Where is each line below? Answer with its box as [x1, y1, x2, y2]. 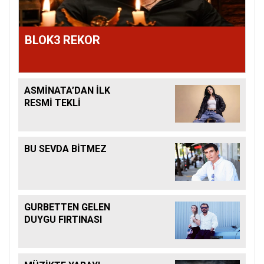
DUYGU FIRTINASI [24, 214, 102, 226]
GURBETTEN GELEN [24, 202, 110, 213]
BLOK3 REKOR [25, 33, 100, 48]
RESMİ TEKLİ [24, 97, 81, 109]
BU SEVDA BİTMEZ [24, 143, 107, 155]
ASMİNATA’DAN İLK [24, 85, 110, 97]
